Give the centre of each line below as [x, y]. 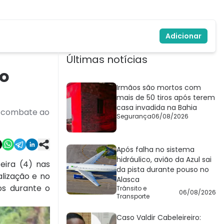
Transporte [133, 196]
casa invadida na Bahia [157, 108]
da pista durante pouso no [163, 170]
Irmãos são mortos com [159, 88]
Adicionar [183, 36]
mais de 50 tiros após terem [166, 98]
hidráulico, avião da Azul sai [164, 160]
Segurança [134, 116]
